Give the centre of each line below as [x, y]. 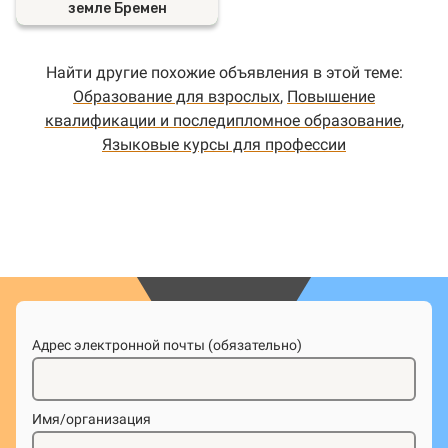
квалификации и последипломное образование [222, 121]
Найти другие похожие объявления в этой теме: [224, 73]
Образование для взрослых [176, 97]
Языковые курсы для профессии [224, 145]
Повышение [331, 97]
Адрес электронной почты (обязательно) [167, 345]
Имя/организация [91, 419]
